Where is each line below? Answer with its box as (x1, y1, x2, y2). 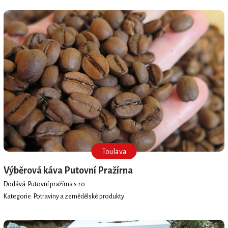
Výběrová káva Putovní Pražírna (3, 165, 133, 176)
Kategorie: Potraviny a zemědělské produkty (3, 192, 124, 200)
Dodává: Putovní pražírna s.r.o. (3, 180, 86, 188)
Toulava (101, 148, 127, 156)
